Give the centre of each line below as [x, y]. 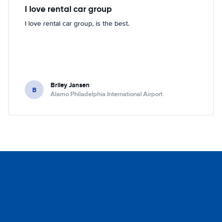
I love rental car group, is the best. [77, 24]
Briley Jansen [70, 85]
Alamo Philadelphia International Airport [107, 94]
